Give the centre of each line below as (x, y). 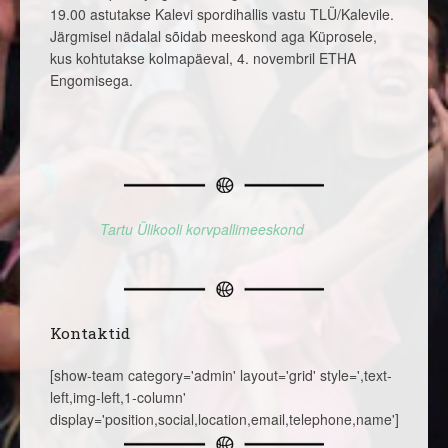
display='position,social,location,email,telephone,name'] (224, 419)
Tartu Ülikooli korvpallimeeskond (202, 229)
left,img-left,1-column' (118, 397)
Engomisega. (91, 80)
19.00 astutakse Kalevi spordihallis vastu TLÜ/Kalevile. (222, 14)
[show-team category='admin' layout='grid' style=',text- (221, 375)
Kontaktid (90, 333)
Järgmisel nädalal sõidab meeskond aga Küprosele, (213, 36)
